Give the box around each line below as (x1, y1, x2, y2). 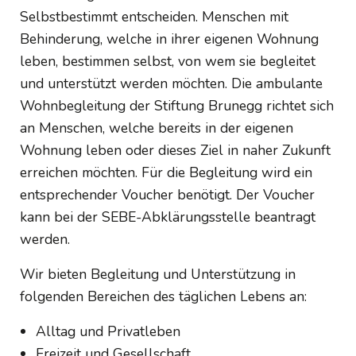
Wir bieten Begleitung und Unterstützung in (20, 265, 296, 284)
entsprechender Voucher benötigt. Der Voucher (20, 185, 315, 204)
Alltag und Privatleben (36, 322, 180, 341)
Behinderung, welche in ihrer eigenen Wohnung (20, 29, 319, 48)
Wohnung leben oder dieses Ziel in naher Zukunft (20, 141, 331, 160)
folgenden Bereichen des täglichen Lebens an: (20, 287, 307, 306)
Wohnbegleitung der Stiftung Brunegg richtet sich (20, 96, 334, 115)
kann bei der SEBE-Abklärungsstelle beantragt (20, 207, 315, 226)
